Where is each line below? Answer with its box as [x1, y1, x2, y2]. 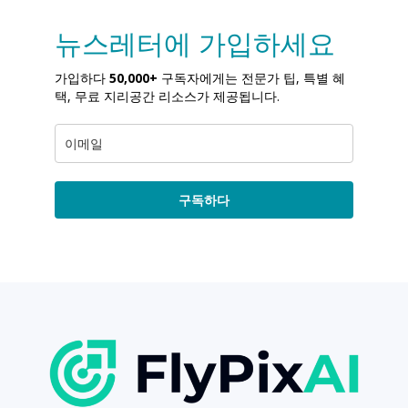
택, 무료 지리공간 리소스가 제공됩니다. [55, 87, 280, 105]
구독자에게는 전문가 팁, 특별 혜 [158, 68, 345, 87]
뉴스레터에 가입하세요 [55, 24, 335, 62]
